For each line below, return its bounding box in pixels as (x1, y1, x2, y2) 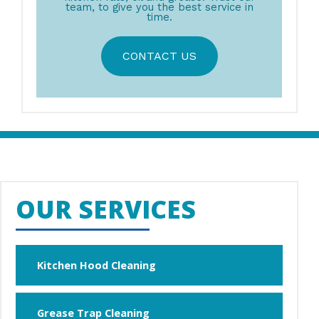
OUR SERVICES (16, 192, 196, 226)
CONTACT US (122, 49, 197, 63)
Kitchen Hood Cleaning (37, 258, 156, 273)
